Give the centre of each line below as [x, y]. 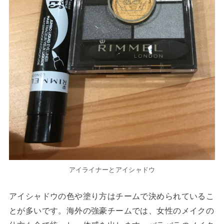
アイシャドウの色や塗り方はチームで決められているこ [111, 196]
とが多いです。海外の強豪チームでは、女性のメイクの [111, 211]
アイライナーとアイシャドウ [112, 170]
